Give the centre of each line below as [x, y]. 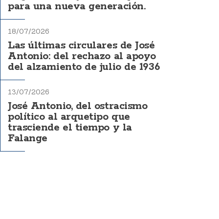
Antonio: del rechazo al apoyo [82, 56]
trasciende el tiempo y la [70, 128]
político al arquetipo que [69, 117]
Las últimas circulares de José [81, 45]
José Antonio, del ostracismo [78, 106]
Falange [28, 138]
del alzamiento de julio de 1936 [84, 67]
